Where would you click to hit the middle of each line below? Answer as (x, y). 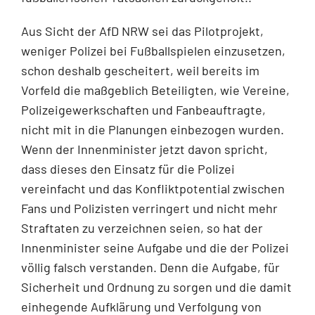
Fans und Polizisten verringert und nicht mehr (149, 208)
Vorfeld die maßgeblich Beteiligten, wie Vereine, (155, 90)
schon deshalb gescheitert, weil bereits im (140, 70)
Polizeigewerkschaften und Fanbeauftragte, (143, 109)
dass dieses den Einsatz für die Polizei (128, 168)
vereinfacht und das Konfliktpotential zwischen (153, 188)
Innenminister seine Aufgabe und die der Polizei (155, 247)
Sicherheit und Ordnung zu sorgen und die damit (156, 287)
